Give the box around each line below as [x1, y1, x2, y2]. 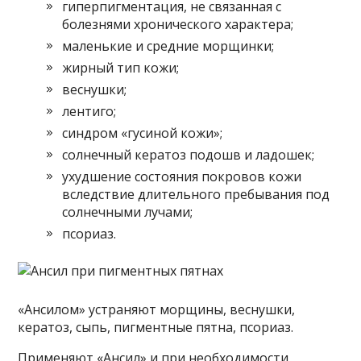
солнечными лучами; [62, 203, 193, 222]
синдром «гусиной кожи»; [62, 124, 223, 143]
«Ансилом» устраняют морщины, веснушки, [18, 301, 296, 319]
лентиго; [62, 102, 117, 121]
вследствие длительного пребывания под [62, 185, 330, 204]
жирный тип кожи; [62, 59, 180, 77]
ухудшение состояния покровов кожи [62, 168, 302, 186]
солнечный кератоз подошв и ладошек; [62, 146, 315, 164]
